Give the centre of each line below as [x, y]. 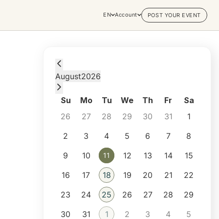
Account [126, 15]
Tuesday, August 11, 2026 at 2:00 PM [123, 64]
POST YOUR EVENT [174, 15]
